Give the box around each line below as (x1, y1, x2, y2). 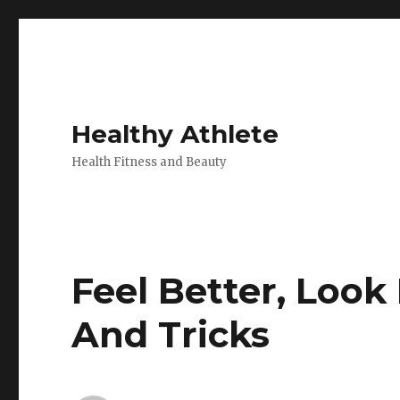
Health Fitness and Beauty (71, 154, 228, 170)
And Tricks (71, 312, 271, 356)
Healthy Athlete (71, 119, 279, 149)
